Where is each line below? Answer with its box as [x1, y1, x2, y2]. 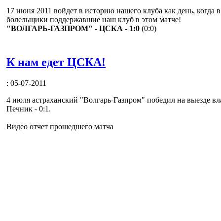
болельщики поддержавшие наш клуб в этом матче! [6, 15, 181, 24]
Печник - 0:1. [6, 104, 51, 113]
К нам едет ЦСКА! [6, 55, 106, 69]
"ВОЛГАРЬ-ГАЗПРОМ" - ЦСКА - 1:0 [6, 24, 140, 33]
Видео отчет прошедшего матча [6, 122, 113, 131]
